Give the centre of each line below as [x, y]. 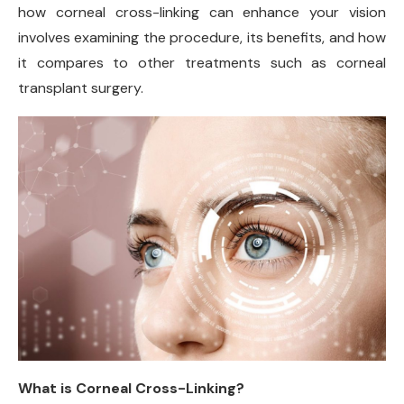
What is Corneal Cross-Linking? [131, 388]
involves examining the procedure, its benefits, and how [202, 38]
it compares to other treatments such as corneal [202, 63]
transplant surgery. [81, 88]
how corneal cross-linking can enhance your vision [202, 13]
